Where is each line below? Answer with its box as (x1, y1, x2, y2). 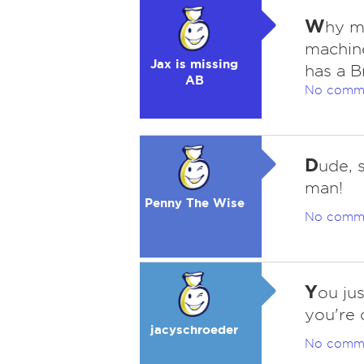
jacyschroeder (150, 323, 238, 336)
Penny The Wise (144, 196, 245, 210)
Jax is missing (150, 57, 238, 71)
